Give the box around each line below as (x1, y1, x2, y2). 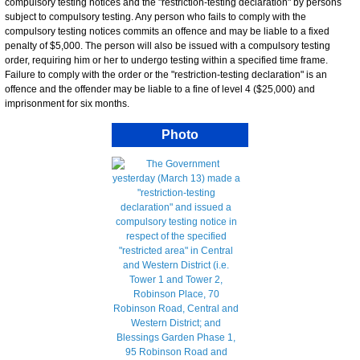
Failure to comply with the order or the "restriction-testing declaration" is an (5, 68, 327, 80)
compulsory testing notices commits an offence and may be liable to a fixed (5, 25, 329, 37)
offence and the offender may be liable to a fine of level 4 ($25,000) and (5, 83, 315, 95)
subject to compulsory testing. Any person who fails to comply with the (5, 10, 306, 22)
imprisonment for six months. (5, 97, 129, 109)
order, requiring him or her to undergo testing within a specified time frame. (5, 54, 328, 66)
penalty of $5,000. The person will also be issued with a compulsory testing (5, 39, 330, 51)
